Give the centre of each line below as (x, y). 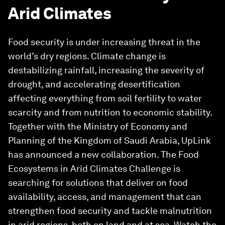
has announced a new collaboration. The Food (103, 154)
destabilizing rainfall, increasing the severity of (106, 70)
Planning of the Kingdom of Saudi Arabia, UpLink (109, 140)
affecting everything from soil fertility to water (105, 98)
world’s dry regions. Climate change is (87, 56)
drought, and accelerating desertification (94, 84)
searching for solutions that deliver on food (98, 183)
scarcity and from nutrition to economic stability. (110, 112)
